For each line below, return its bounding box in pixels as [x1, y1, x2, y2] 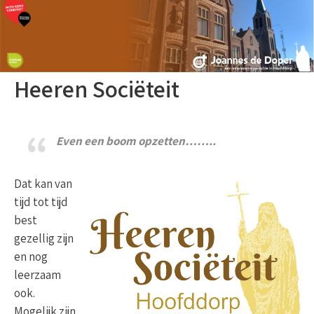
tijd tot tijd [14, 194, 68, 210]
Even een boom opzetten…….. [56, 133, 216, 149]
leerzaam [14, 267, 61, 283]
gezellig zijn [14, 231, 74, 247]
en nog [14, 249, 48, 265]
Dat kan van [14, 176, 72, 192]
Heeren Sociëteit [14, 73, 179, 105]
